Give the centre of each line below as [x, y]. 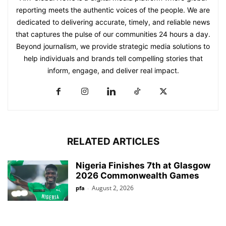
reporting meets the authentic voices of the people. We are [113, 10]
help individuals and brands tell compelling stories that [113, 59]
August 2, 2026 [113, 188]
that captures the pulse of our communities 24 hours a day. [113, 34]
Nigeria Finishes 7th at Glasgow [143, 166]
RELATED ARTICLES [113, 142]
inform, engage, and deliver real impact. [113, 71]
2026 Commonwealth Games [137, 176]
